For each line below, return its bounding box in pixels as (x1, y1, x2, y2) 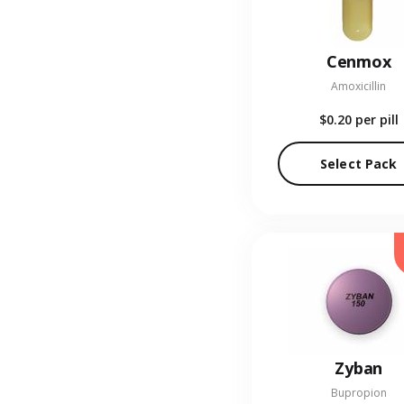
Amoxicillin (331, 78, 387, 95)
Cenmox (326, 50, 391, 73)
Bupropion (330, 385, 387, 401)
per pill (354, 111, 399, 129)
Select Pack (319, 155, 398, 173)
